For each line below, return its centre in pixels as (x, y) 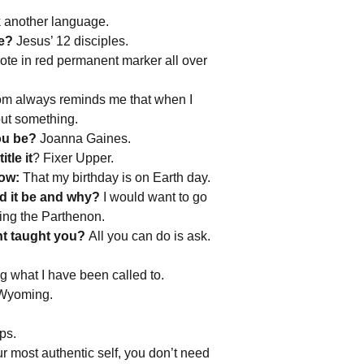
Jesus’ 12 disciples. (74, 41)
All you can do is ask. (149, 236)
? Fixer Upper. (75, 158)
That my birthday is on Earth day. (117, 178)
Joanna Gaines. (87, 139)
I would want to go (154, 197)
